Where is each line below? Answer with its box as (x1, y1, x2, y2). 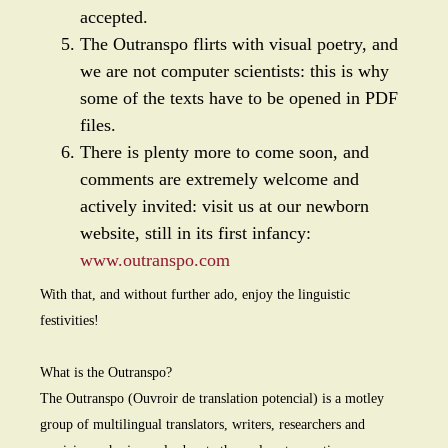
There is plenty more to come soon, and (80, 142, 369, 162)
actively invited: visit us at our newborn (80, 196, 369, 216)
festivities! (40, 313, 99, 328)
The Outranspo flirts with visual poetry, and (80, 34, 398, 54)
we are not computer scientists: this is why (80, 61, 389, 81)
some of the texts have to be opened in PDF (80, 88, 398, 108)
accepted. (80, 7, 153, 27)
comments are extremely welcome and (80, 169, 359, 189)
